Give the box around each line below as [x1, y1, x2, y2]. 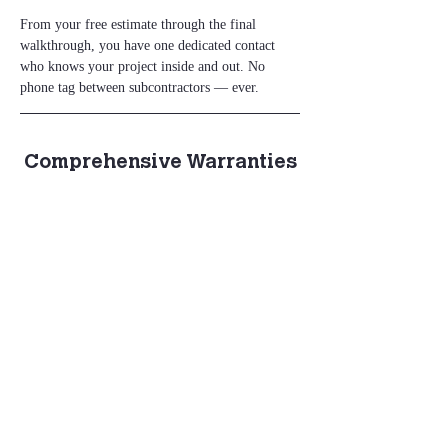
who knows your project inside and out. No [20, 59, 269, 75]
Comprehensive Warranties [23, 153, 297, 174]
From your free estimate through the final [20, 17, 260, 33]
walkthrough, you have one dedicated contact [20, 38, 279, 54]
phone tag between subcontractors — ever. [20, 80, 259, 96]
